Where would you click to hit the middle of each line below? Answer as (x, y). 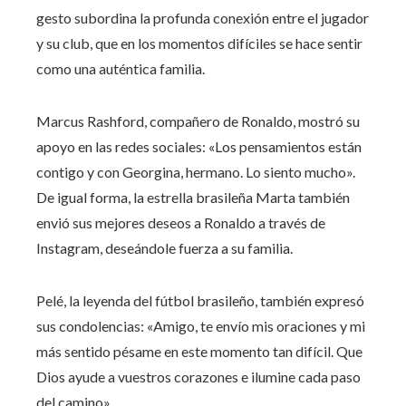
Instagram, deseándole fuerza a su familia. (164, 247)
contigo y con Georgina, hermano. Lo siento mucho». (196, 171)
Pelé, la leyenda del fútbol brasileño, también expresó (200, 300)
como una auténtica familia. (121, 68)
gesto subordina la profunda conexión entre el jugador (203, 17)
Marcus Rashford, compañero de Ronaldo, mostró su (198, 121)
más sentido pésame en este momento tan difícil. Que (199, 351)
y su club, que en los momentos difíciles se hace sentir (199, 43)
